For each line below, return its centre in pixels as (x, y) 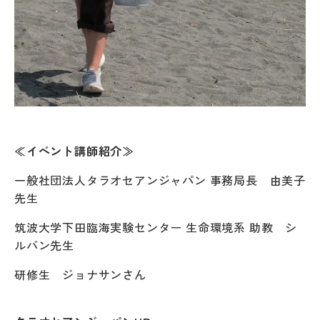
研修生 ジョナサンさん (80, 275)
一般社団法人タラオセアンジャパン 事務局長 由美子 (160, 180)
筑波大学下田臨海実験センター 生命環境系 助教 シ (156, 227)
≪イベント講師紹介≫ (75, 151)
